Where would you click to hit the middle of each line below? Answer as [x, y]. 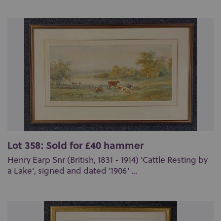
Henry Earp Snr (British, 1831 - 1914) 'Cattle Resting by [108, 160]
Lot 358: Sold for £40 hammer [75, 145]
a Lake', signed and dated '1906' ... [72, 171]
